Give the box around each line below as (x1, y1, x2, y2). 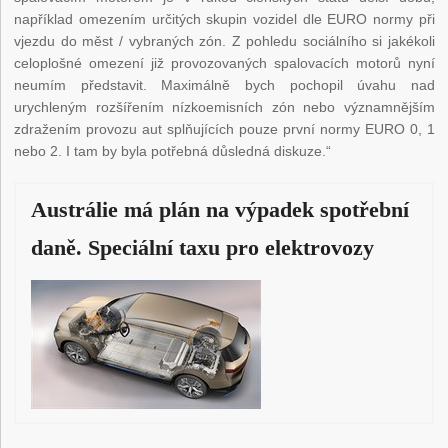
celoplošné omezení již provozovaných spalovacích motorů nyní (14, 55, 435, 72)
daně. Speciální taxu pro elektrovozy (31, 235, 375, 261)
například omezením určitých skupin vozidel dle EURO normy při (14, 11, 435, 28)
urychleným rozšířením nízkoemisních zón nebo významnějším (14, 99, 435, 116)
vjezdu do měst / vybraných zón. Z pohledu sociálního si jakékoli (14, 33, 435, 50)
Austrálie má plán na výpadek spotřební (31, 197, 410, 223)
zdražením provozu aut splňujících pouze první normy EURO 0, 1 (14, 121, 435, 138)
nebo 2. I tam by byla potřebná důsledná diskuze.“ (14, 143, 332, 160)
